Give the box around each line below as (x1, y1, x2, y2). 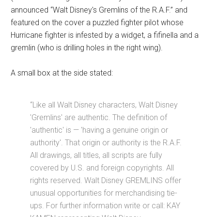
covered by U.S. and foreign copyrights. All (30, 163, 174, 173)
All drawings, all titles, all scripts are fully (30, 151, 163, 160)
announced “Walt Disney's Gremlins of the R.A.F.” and (11, 5, 188, 15)
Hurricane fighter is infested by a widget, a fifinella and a (11, 31, 199, 40)
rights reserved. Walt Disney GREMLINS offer (30, 176, 182, 186)
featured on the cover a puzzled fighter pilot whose (11, 18, 184, 28)
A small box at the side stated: (11, 68, 113, 78)
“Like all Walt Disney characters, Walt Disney (30, 100, 178, 110)
